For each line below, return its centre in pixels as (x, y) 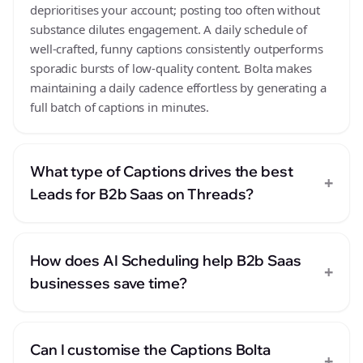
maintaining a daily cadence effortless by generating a (178, 88)
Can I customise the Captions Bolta (150, 350)
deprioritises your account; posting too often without (175, 10)
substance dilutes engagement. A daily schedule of (169, 29)
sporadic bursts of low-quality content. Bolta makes (171, 68)
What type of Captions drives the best (162, 171)
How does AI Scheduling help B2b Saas (166, 261)
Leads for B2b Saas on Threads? (142, 194)
